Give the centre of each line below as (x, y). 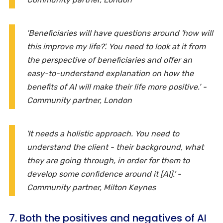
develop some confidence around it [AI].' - (104, 174)
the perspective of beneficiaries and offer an (110, 60)
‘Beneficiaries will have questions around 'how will (120, 33)
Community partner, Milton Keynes (91, 187)
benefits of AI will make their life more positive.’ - (117, 87)
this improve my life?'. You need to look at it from (116, 46)
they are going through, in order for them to (108, 160)
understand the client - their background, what (115, 147)
